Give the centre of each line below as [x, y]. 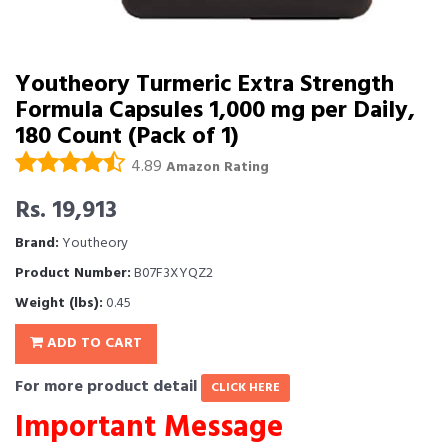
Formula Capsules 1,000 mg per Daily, [215, 111]
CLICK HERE [245, 388]
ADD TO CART [92, 344]
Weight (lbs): [59, 304]
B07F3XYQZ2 [172, 274]
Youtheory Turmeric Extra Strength [204, 85]
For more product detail [108, 387]
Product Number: [73, 274]
